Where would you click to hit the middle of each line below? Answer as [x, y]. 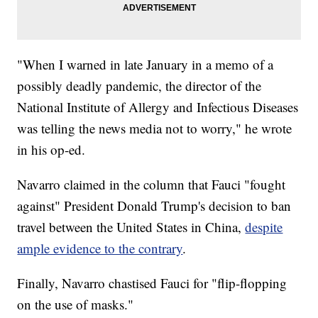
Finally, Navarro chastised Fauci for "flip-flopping [152, 283]
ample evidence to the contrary [100, 248]
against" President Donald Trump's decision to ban [154, 206]
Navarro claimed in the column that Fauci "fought [152, 185]
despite [264, 227]
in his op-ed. [51, 150]
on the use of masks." [76, 305]
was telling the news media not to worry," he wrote [155, 128]
